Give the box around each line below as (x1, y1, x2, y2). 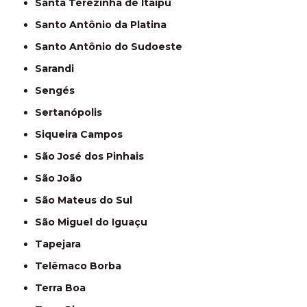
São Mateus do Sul (42, 194, 133, 207)
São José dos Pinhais (42, 150, 145, 163)
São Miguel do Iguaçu (42, 216, 148, 229)
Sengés (42, 84, 75, 97)
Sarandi (42, 62, 75, 75)
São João (42, 172, 83, 185)
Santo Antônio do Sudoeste (42, 40, 183, 53)
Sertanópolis (42, 106, 103, 119)
